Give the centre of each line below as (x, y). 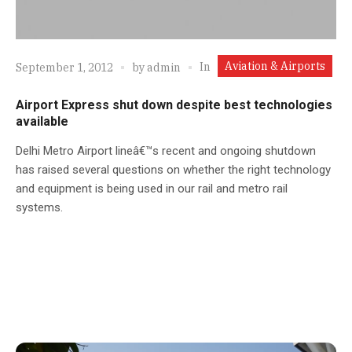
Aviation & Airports (275, 66)
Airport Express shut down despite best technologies (174, 104)
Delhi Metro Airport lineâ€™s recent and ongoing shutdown (166, 150)
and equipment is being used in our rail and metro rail (152, 188)
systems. (39, 207)
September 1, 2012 (64, 68)
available (42, 121)
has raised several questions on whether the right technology (173, 169)
